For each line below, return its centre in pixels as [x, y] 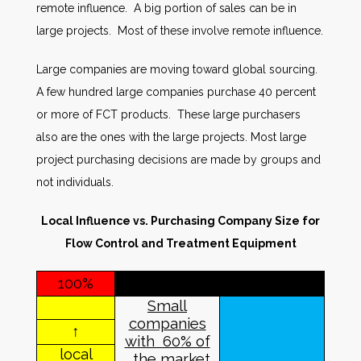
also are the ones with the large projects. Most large [171, 137]
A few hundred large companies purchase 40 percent [176, 92]
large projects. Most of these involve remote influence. [180, 31]
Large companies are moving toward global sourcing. [178, 69]
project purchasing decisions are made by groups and [178, 160]
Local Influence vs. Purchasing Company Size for [180, 221]
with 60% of [167, 341]
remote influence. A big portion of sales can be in [166, 8]
